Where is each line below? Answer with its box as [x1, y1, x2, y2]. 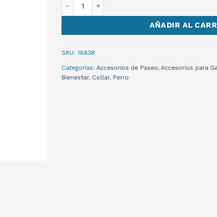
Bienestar [62, 73, 89, 81]
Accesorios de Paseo [96, 63, 158, 71]
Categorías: [62, 63, 96, 71]
